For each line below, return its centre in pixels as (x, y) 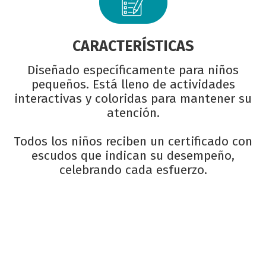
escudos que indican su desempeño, (133, 155)
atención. (133, 113)
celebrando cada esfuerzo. (133, 170)
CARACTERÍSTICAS (133, 46)
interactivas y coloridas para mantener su (133, 98)
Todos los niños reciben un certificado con (133, 141)
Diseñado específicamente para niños (133, 70)
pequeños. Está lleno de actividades (133, 84)
